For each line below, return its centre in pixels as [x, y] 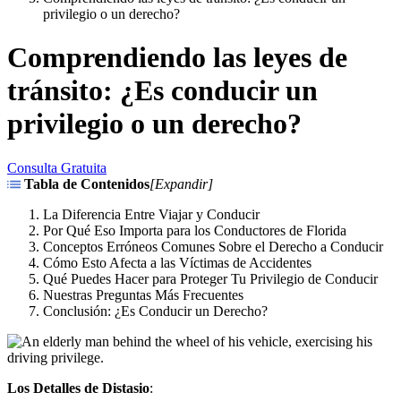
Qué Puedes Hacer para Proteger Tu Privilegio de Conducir [210, 278]
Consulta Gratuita [57, 167]
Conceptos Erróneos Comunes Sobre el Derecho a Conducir [213, 246]
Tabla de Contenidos [87, 183]
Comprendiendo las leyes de [177, 58]
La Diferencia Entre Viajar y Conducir [151, 214]
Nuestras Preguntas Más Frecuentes [143, 294]
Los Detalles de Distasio [78, 388]
